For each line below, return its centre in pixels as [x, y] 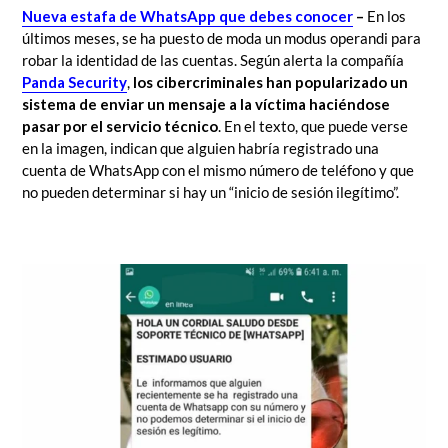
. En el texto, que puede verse [313, 126]
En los [386, 16]
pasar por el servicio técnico [120, 126]
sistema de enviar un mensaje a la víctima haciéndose [206, 104]
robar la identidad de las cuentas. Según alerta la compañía [213, 60]
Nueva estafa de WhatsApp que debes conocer [187, 16]
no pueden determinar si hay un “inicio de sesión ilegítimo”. [210, 192]
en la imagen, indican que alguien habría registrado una [200, 148]
